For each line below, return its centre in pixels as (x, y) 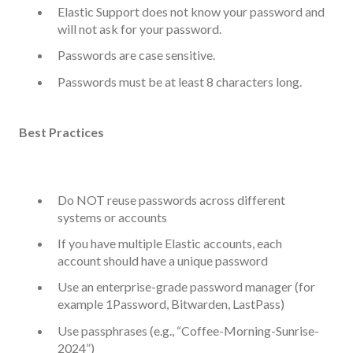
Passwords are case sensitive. (136, 55)
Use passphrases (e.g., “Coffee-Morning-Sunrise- (188, 330)
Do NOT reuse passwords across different (171, 199)
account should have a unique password (163, 261)
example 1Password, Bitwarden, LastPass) (171, 304)
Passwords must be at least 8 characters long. (180, 81)
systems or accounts (112, 217)
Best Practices (61, 132)
